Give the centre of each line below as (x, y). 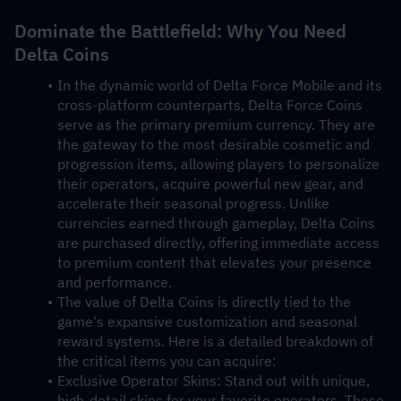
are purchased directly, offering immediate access (218, 243)
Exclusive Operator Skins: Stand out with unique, (213, 380)
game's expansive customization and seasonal (207, 321)
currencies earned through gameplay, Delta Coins (216, 223)
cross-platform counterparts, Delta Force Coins (210, 105)
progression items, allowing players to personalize (218, 164)
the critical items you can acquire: (167, 361)
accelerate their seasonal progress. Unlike (193, 203)
